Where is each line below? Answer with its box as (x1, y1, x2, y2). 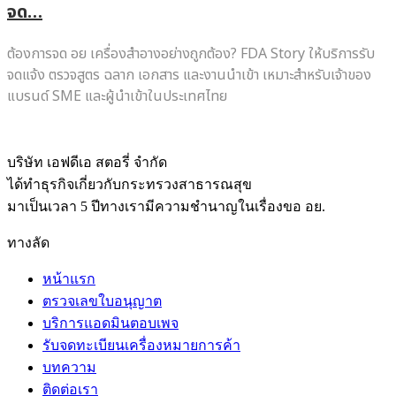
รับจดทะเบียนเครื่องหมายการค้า (42, 337, 240, 353)
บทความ (42, 359, 96, 375)
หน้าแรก (42, 270, 95, 286)
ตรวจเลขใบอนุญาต (42, 293, 162, 308)
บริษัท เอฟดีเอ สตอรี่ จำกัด (7, 154, 167, 170)
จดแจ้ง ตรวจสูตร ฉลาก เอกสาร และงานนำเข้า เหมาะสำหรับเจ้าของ (7, 64, 371, 86)
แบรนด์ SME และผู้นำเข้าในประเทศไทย (7, 85, 227, 107)
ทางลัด (7, 234, 49, 250)
